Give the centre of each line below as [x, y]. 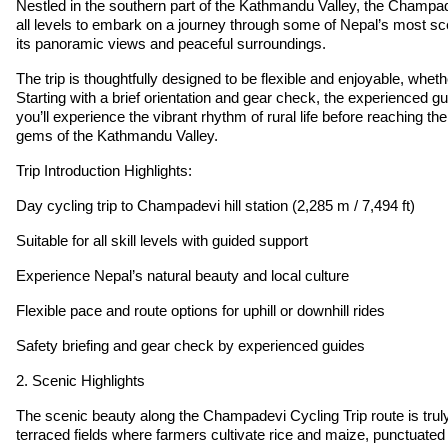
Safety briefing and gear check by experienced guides [190, 345]
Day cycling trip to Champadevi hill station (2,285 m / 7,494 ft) [215, 205]
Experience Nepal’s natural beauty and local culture [182, 275]
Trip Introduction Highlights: [104, 170]
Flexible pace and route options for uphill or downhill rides [200, 310]
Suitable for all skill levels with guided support [162, 240]
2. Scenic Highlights [80, 380]
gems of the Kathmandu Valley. [117, 135]
